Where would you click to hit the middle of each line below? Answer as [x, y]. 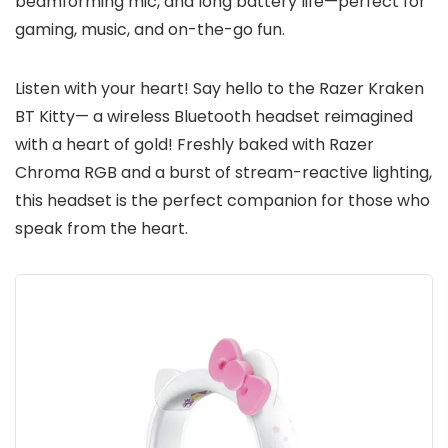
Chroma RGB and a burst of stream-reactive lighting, [223, 172]
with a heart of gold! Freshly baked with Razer [194, 144]
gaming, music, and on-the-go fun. [150, 29]
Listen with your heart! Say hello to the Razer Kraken [219, 88]
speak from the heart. [101, 228]
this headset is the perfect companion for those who [222, 200]
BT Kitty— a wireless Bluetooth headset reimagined [214, 116]
